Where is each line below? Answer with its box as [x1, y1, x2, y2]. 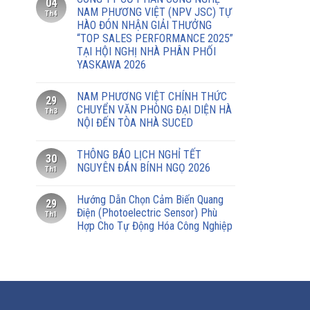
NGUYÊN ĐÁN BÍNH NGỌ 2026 [77, 161, 210, 174]
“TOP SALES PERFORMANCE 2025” [77, 31, 233, 45]
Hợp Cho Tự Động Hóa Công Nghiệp [77, 219, 232, 232]
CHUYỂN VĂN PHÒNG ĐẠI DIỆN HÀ [77, 102, 232, 116]
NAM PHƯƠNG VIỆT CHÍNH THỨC [77, 89, 227, 103]
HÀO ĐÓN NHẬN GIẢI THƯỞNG [77, 18, 212, 32]
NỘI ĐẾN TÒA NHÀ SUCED [77, 116, 193, 129]
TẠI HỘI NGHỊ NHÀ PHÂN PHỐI [77, 44, 216, 58]
